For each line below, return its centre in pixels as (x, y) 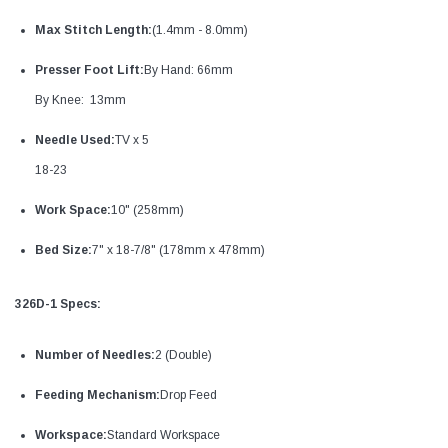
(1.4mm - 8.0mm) (200, 30)
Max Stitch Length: (93, 30)
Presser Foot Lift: (89, 70)
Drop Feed (188, 395)
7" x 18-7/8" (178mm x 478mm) (178, 250)
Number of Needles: (95, 355)
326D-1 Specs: (58, 304)
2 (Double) (183, 355)
